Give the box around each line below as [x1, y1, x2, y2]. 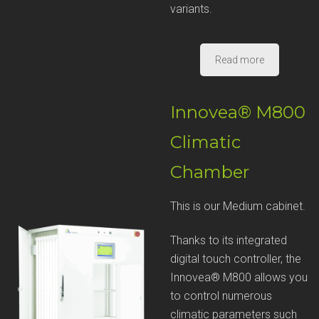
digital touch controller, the [170, 252, 301, 266]
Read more [214, 54, 264, 66]
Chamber [170, 161, 249, 182]
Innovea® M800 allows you [170, 271, 308, 284]
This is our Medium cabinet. [170, 199, 305, 213]
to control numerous [170, 289, 272, 303]
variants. [170, 2, 212, 16]
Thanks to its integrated [170, 234, 287, 247]
